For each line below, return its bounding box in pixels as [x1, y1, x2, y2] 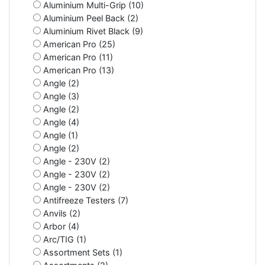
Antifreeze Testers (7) [41, 195, 128, 205]
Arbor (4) [41, 221, 79, 231]
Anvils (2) [41, 208, 80, 218]
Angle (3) [41, 91, 79, 101]
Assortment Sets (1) [41, 247, 122, 257]
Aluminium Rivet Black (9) [41, 25, 143, 36]
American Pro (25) [41, 38, 115, 49]
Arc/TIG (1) [41, 234, 86, 244]
